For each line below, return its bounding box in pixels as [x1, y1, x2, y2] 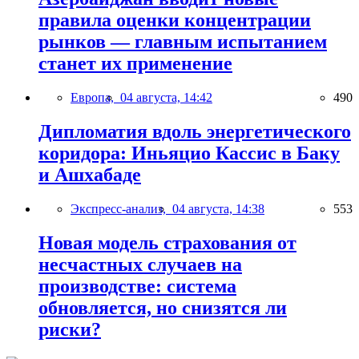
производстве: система [38, 275, 236, 296]
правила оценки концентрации [38, 10, 311, 31]
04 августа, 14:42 [120, 91, 212, 105]
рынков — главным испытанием [38, 31, 327, 53]
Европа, [71, 91, 120, 105]
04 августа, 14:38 [172, 201, 264, 216]
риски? [38, 318, 101, 340]
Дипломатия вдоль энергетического [38, 121, 351, 142]
